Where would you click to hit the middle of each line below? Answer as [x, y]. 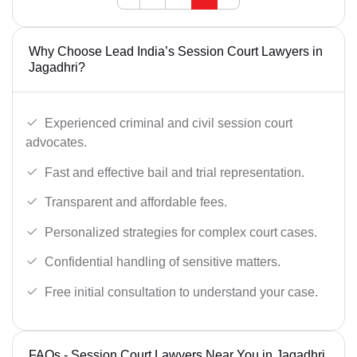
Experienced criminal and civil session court [169, 124]
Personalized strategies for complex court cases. [181, 232]
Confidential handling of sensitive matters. [163, 262]
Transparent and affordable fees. [136, 202]
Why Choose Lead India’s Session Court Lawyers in [176, 52]
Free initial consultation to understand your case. [181, 292]
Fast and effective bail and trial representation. [175, 172]
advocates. [56, 143]
